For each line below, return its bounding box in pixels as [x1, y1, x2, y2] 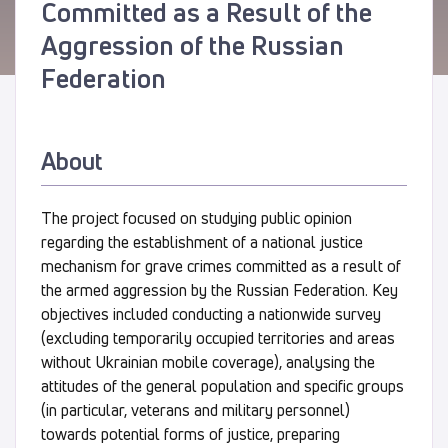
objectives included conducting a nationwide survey [41, 302, 381, 325]
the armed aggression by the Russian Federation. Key [41, 278, 398, 301]
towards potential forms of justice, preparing [41, 422, 340, 445]
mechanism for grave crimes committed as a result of [41, 254, 401, 277]
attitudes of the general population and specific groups [41, 374, 404, 397]
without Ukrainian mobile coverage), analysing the [41, 350, 375, 373]
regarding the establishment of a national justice [41, 230, 363, 253]
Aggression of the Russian [41, 27, 344, 63]
